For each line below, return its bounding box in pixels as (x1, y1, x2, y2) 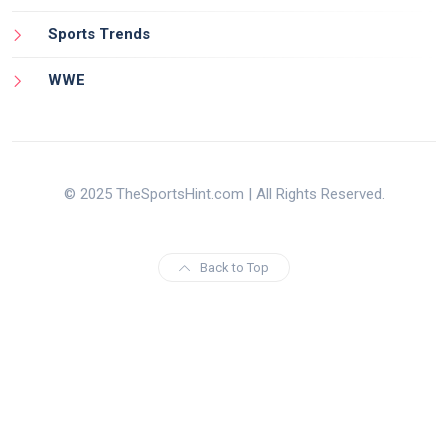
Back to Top (200, 259, 269, 275)
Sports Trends (48, 24, 150, 43)
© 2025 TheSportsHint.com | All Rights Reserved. (63, 184, 385, 203)
